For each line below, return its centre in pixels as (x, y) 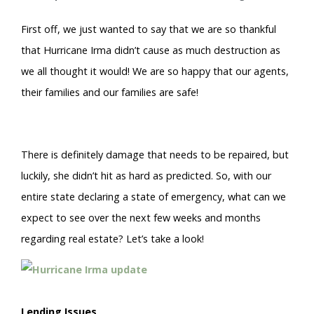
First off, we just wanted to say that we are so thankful (149, 29)
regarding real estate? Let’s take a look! (112, 238)
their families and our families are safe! (110, 92)
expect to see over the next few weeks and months (141, 217)
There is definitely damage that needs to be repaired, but (155, 154)
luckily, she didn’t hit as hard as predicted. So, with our (146, 175)
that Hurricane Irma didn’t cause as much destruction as (151, 50)
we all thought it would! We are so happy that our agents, (155, 71)
